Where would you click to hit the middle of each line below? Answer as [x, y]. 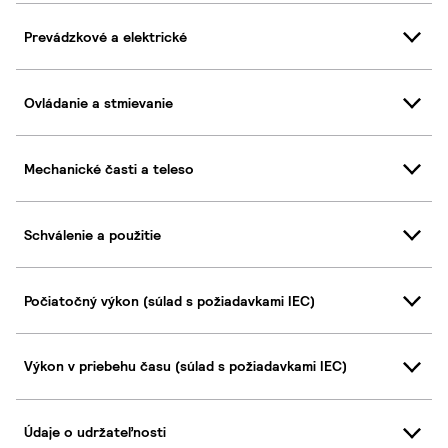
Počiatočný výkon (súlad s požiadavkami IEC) [169, 300]
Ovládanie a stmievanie [98, 102]
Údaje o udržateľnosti [95, 432]
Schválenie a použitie [92, 234]
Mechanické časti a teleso [109, 168]
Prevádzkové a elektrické [105, 36]
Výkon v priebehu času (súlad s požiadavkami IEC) [185, 366]
